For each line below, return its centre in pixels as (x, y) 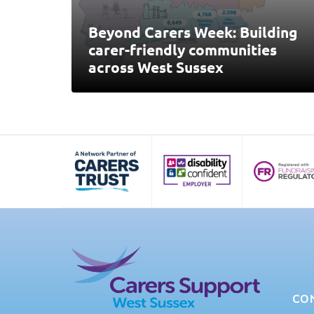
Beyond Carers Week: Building (193, 32)
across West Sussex (156, 67)
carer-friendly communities (183, 49)
